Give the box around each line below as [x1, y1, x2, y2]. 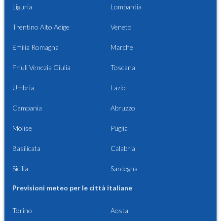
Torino [12, 206, 32, 215]
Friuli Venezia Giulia [12, 63, 71, 72]
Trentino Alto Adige [12, 23, 70, 32]
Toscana [110, 63, 135, 72]
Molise [12, 124, 32, 133]
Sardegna [110, 164, 138, 173]
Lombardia [110, 2, 142, 11]
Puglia [110, 124, 128, 133]
